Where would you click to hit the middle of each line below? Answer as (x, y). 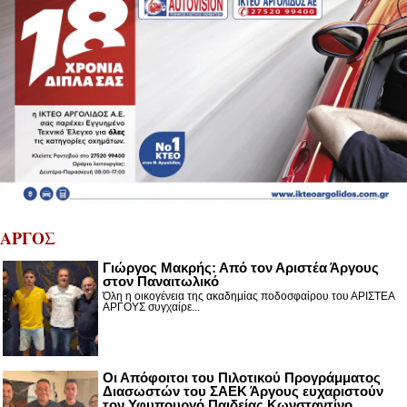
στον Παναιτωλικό (161, 281)
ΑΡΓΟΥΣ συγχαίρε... (151, 307)
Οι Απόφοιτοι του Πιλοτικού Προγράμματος (242, 377)
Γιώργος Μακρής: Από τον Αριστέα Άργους (241, 268)
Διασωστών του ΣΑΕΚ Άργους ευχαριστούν (243, 391)
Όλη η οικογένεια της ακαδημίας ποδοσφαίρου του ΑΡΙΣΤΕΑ (248, 296)
